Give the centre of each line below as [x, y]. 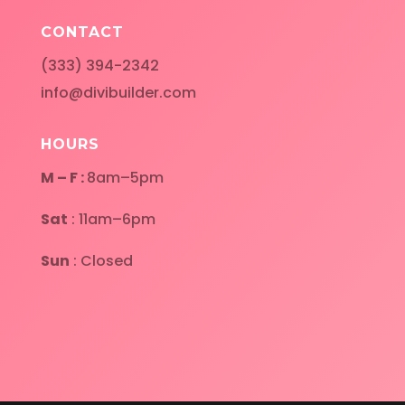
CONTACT [82, 32]
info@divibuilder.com [118, 92]
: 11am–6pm [111, 219]
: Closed [101, 260]
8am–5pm [125, 177]
